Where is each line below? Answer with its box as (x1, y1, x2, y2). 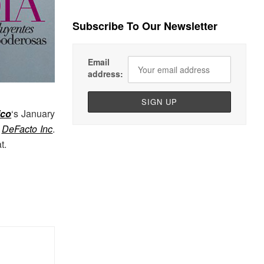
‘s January (11, 107, 55, 121)
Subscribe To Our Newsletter (72, 18, 218, 34)
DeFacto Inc (1, 122, 53, 136)
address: (88, 68, 124, 80)
